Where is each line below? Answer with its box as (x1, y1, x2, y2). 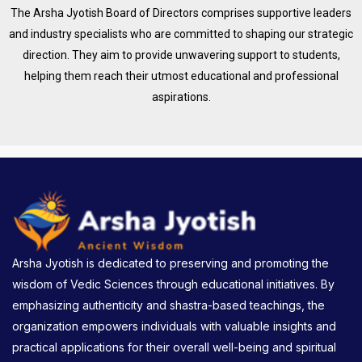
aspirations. (151, 90, 211, 103)
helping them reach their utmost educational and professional (23, 69, 339, 82)
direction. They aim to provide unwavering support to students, (22, 48, 340, 61)
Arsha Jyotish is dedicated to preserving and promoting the (12, 255, 329, 270)
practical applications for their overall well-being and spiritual (12, 339, 336, 354)
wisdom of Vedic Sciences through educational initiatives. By (12, 276, 335, 291)
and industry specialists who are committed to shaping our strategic (9, 27, 353, 40)
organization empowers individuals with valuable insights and (12, 318, 336, 333)
